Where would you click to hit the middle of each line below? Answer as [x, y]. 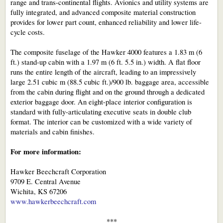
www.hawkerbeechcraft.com [53, 201]
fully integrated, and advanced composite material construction [103, 12]
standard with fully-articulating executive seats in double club [101, 111]
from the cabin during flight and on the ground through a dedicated [108, 92]
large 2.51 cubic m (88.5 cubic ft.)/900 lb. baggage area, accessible [110, 82]
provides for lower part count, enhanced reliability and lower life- [106, 22]
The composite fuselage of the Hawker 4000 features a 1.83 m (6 [106, 52]
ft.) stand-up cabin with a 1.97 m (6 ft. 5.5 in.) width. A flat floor [106, 62]
